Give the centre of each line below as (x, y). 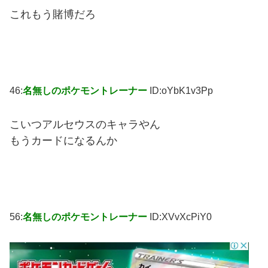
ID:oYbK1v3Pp (181, 90)
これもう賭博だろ (53, 14)
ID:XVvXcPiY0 (181, 217)
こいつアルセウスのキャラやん (85, 124)
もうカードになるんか (63, 140)
